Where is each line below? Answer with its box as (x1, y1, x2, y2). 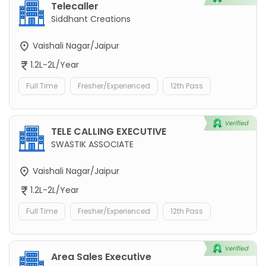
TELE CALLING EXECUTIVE (51, 125, 166, 139)
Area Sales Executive (51, 250, 151, 264)
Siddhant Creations (51, 12, 131, 25)
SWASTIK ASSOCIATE (51, 138, 134, 151)
